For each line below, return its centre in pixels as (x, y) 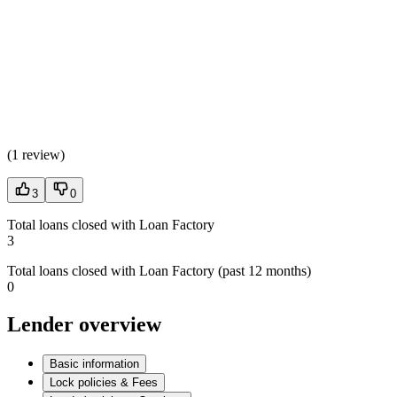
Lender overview (84, 324)
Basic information (94, 363)
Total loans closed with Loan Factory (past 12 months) (159, 270)
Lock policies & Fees (104, 382)
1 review (36, 154)
